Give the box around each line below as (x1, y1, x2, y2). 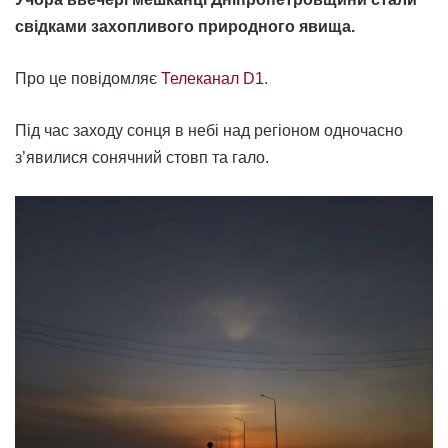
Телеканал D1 (161, 70, 264, 87)
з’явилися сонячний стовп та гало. (15, 149, 269, 166)
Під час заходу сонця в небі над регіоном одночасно (15, 122, 403, 139)
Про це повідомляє (15, 70, 161, 87)
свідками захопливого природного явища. (15, 18, 355, 35)
